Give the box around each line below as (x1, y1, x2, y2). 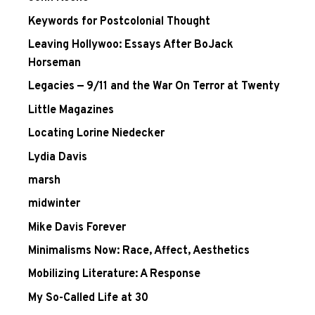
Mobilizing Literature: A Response (28, 267, 200, 282)
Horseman (28, 56, 81, 71)
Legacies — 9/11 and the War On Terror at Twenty (28, 79, 280, 94)
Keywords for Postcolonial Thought (28, 14, 210, 29)
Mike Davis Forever (28, 220, 126, 235)
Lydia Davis (28, 150, 87, 165)
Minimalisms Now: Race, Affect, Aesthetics (28, 243, 250, 258)
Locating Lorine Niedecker (28, 127, 165, 141)
